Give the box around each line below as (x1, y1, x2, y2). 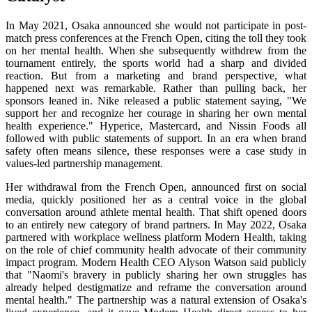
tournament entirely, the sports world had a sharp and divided (6, 57, 306, 70)
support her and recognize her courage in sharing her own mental (6, 107, 306, 120)
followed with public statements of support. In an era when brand (6, 132, 306, 145)
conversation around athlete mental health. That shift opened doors (6, 206, 306, 219)
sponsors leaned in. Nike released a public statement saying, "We (6, 95, 306, 107)
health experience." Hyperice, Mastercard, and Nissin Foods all (6, 120, 306, 132)
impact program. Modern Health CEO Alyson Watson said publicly (6, 256, 306, 269)
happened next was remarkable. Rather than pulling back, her (6, 82, 306, 95)
